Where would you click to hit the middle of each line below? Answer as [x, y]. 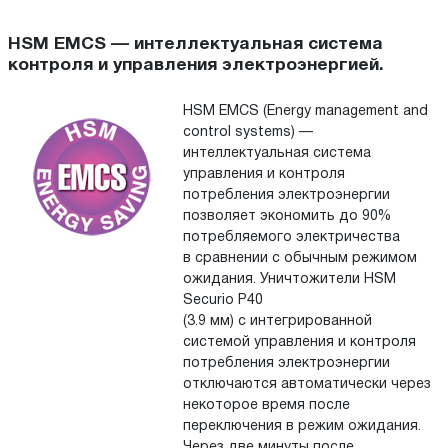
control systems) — [247, 133]
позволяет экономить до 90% [286, 217]
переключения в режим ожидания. [301, 427]
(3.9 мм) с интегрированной [277, 322]
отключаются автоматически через [306, 385]
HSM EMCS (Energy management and [305, 112]
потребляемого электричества [291, 238]
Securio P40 [222, 301]
